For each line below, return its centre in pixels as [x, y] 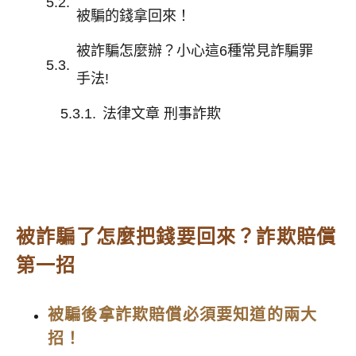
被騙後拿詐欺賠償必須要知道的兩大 [183, 315]
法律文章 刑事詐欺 [162, 114]
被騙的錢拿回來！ [133, 16]
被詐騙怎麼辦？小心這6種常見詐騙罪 [195, 51]
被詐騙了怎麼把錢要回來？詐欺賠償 [176, 237]
